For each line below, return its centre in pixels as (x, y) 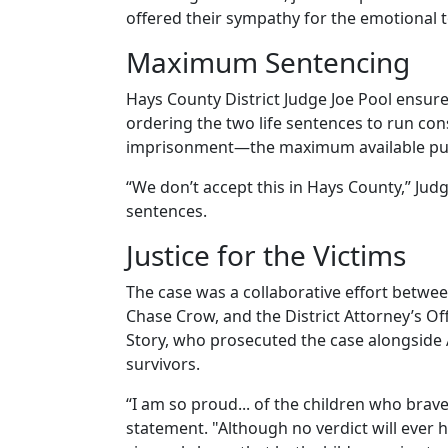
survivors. (163, 364)
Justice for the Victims (266, 255)
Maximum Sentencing (268, 62)
